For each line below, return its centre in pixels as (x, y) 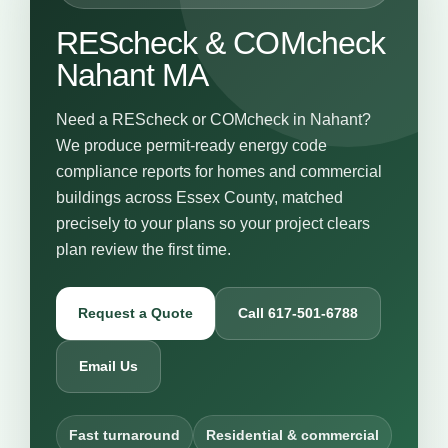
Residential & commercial (292, 435)
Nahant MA (132, 75)
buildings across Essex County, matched (199, 197)
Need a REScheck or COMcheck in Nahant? (213, 119)
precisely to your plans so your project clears (213, 223)
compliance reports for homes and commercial (219, 171)
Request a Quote (135, 313)
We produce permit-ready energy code (191, 145)
